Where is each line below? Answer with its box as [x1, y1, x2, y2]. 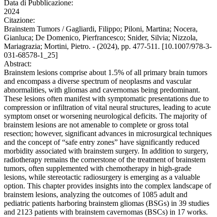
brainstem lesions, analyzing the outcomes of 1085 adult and [4, 190, 187, 199]
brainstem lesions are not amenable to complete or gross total [4, 121, 188, 129]
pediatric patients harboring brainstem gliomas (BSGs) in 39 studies [4, 199, 209, 208]
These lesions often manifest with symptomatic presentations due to [4, 94, 209, 103]
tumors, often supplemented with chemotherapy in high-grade [4, 164, 191, 173]
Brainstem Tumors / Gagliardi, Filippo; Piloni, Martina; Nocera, [4, 25, 198, 33]
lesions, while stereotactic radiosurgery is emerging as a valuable [4, 173, 200, 182]
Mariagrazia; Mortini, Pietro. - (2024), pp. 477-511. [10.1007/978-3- [4, 42, 212, 51]
